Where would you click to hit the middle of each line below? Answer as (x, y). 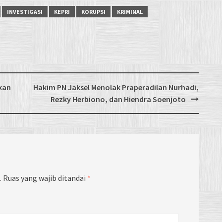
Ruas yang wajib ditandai (45, 178)
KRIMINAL (130, 11)
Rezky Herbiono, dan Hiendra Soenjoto (118, 99)
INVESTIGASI (25, 11)
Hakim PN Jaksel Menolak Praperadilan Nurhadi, (116, 87)
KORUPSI (93, 11)
